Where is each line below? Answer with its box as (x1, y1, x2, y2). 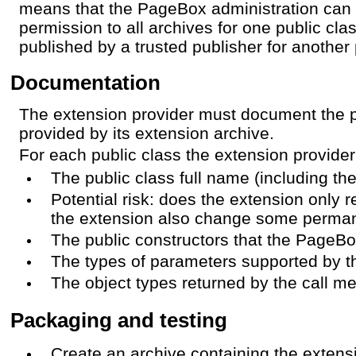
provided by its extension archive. (19, 123, 274, 142)
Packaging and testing (10, 308, 227, 331)
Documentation (10, 71, 161, 94)
